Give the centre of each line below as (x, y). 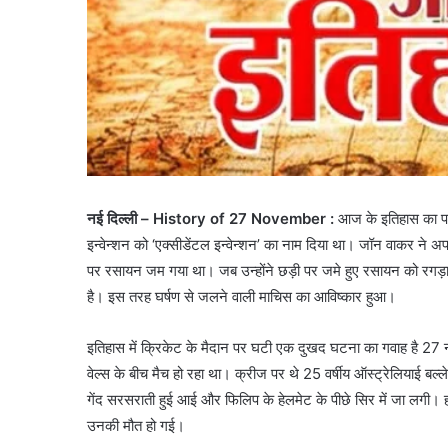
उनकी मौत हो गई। (136, 426)
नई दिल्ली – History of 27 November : (212, 219)
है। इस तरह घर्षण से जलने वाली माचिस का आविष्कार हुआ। (241, 297)
